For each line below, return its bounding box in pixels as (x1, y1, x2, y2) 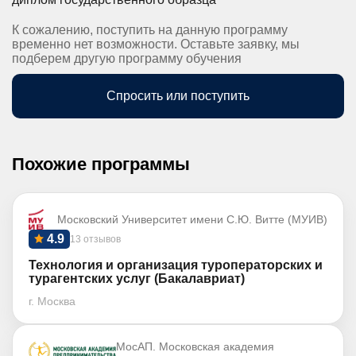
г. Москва (29, 295, 75, 308)
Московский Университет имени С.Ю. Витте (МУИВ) (57, 213, 327, 226)
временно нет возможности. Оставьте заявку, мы (12, 37, 300, 51)
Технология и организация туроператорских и (29, 258, 323, 272)
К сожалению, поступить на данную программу (12, 23, 288, 37)
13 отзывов (70, 234, 121, 245)
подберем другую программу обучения (12, 52, 242, 65)
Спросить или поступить (106, 89, 250, 103)
